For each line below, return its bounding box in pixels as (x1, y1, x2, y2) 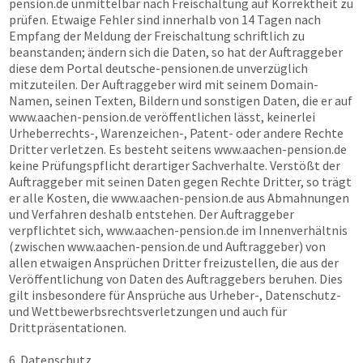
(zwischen (9, 238, 67, 254)
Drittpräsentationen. (9, 319, 126, 335)
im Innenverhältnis (239, 222, 348, 238)
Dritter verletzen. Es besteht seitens (9, 141, 214, 157)
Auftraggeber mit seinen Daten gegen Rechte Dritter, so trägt (9, 173, 352, 190)
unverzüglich (234, 60, 308, 76)
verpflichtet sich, (9, 222, 106, 238)
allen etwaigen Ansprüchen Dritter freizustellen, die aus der (9, 254, 339, 271)
